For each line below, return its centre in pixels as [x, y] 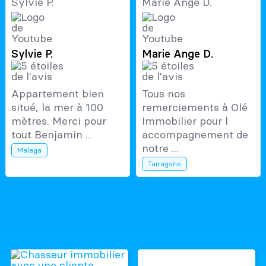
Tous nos [163, 93]
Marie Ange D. [177, 54]
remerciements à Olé [194, 107]
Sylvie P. [32, 54]
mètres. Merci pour [58, 121]
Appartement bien [57, 93]
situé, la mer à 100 [57, 107]
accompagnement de [195, 134]
